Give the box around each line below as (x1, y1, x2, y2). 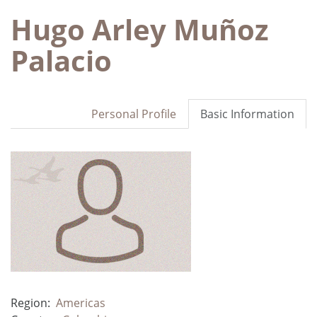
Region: (11, 294, 50, 311)
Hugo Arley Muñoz (11, 9, 269, 49)
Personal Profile (91, 105, 176, 122)
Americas (56, 294, 105, 311)
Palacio (11, 40, 112, 80)
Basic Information (200, 105, 294, 122)
